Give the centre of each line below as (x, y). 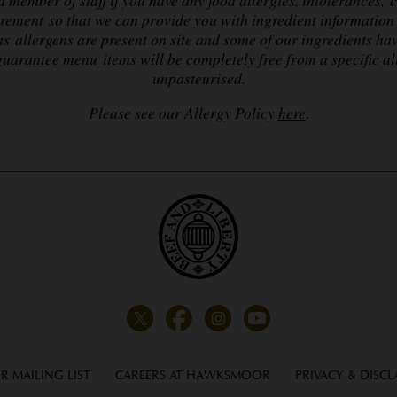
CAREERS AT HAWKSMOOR (192, 375)
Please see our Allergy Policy (183, 113)
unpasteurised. (198, 78)
